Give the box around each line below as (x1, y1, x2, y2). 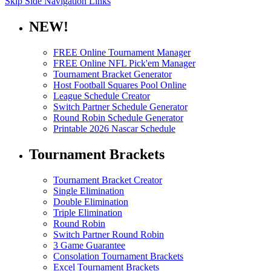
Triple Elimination (53, 207, 122, 218)
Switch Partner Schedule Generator (53, 102, 188, 113)
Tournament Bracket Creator (53, 174, 162, 185)
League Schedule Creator (53, 91, 150, 102)
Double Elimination (53, 196, 128, 207)
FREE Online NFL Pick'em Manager (53, 58, 195, 69)
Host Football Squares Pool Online (53, 80, 186, 91)
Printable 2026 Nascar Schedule (53, 123, 175, 134)
